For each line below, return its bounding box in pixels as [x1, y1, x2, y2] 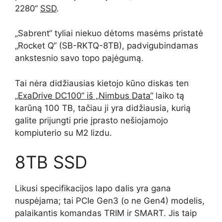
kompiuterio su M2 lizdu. [15, 127, 112, 138]
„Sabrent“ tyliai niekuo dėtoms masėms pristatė [15, 28, 203, 38]
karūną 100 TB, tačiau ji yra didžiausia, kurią [15, 103, 191, 113]
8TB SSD [15, 152, 87, 172]
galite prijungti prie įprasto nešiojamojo [15, 115, 168, 125]
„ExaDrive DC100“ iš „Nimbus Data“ [15, 90, 153, 101]
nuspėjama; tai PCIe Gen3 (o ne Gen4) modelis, [15, 196, 205, 206]
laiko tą [153, 90, 184, 101]
